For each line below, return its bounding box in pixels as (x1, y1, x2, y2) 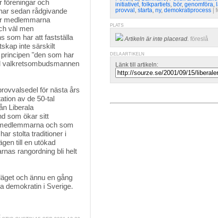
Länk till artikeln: (115, 61, 158, 68)
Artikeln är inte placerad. (125, 36, 189, 42)
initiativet (115, 1, 139, 8)
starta (138, 7, 152, 14)
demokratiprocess (164, 7, 211, 14)
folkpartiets (142, 1, 170, 8)
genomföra (184, 1, 213, 8)
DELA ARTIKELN (110, 52, 145, 56)
